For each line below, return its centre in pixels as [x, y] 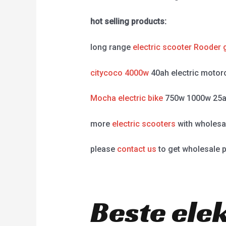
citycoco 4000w [119, 73]
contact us [136, 149]
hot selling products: [128, 22]
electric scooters [144, 124]
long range [111, 47]
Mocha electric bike [126, 98]
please [103, 149]
